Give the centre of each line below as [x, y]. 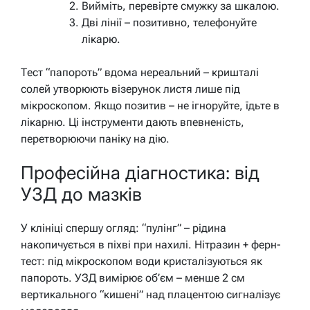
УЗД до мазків [81, 194]
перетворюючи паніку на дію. [95, 138]
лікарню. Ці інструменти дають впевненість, [133, 122]
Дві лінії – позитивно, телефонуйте [169, 22]
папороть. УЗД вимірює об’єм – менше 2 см [133, 277]
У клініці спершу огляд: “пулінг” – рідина [124, 228]
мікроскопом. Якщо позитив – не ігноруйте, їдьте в [150, 105]
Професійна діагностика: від [140, 173]
